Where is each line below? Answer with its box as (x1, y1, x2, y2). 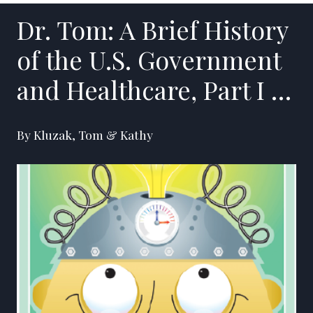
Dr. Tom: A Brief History (17, 12, 288, 46)
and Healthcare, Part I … (17, 72, 291, 106)
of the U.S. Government (17, 42, 281, 76)
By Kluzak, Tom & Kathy (17, 126, 153, 143)
